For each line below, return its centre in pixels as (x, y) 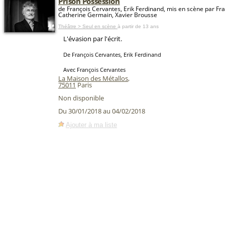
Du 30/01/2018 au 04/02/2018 (102, 111)
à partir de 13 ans (138, 26)
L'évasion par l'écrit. (93, 39)
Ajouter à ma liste (91, 125)
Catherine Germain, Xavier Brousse (108, 15)
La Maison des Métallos (93, 78)
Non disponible (81, 98)
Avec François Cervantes (94, 70)
